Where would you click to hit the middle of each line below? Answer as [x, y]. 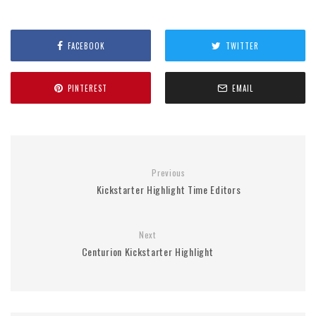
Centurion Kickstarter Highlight [147, 251]
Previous [169, 172]
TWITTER [242, 45]
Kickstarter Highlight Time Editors [169, 189]
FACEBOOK [86, 45]
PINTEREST [87, 88]
